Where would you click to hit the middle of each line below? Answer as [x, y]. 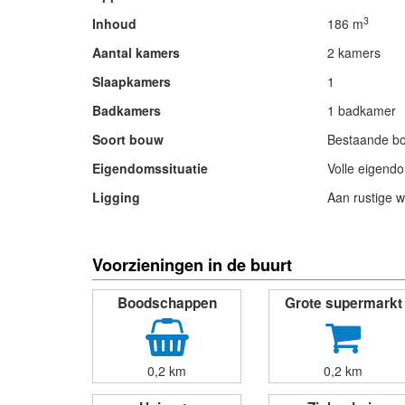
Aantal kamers [136, 52]
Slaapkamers [132, 81]
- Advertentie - [145, 232]
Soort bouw [128, 139]
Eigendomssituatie [150, 168]
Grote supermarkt [343, 303]
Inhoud [114, 24]
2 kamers [353, 52]
